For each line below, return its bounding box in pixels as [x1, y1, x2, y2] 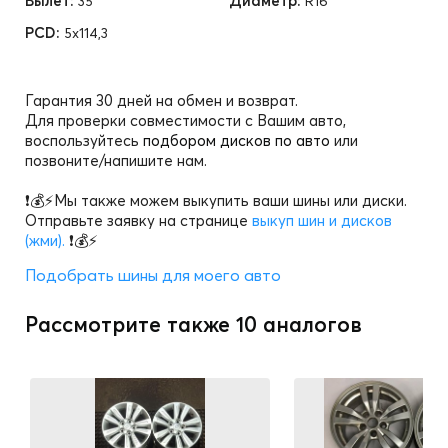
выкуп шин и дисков [252, 211, 392, 230]
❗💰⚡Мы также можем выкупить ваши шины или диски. [25, 191, 407, 210]
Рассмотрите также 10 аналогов [25, 311, 362, 337]
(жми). [25, 231, 65, 250]
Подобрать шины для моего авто [25, 265, 281, 285]
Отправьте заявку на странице [25, 211, 252, 230]
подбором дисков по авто [143, 131, 330, 150]
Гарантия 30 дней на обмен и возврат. [25, 91, 298, 110]
